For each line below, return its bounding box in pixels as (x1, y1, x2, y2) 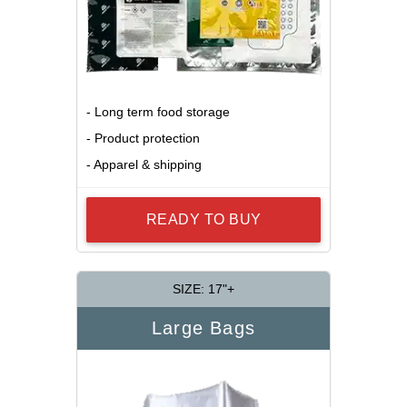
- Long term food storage (86, 104, 230, 120)
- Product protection (86, 131, 200, 146)
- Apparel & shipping (86, 157, 202, 173)
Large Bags (152, 318, 255, 339)
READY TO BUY (145, 212, 262, 228)
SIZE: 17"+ (173, 282, 234, 297)
